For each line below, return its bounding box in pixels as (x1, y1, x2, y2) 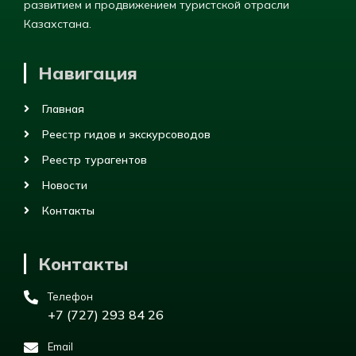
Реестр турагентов (41, 153, 147, 168)
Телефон (48, 290, 93, 304)
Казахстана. (24, 16, 91, 31)
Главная (41, 102, 84, 117)
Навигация (38, 62, 137, 84)
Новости (41, 178, 87, 193)
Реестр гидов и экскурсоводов (41, 127, 211, 142)
